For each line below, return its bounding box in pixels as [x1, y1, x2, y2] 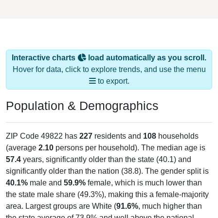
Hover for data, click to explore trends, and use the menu [12, 55, 206, 64]
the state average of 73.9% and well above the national [6, 204, 194, 213]
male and [28, 169, 64, 178]
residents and [92, 122, 143, 131]
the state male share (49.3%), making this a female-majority [6, 181, 209, 189]
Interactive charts [12, 44, 77, 53]
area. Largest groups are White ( [6, 192, 116, 201]
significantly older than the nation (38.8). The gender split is [6, 157, 209, 166]
